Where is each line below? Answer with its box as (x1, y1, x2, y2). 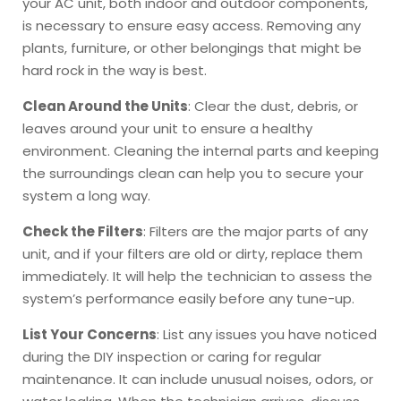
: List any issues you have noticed (157, 324, 377, 344)
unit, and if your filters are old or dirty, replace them (22, 243, 363, 263)
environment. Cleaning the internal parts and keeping (22, 141, 379, 160)
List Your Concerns (22, 324, 157, 344)
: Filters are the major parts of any (143, 221, 368, 241)
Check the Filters (22, 221, 143, 241)
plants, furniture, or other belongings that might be (22, 38, 362, 57)
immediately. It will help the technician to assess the (22, 266, 372, 286)
